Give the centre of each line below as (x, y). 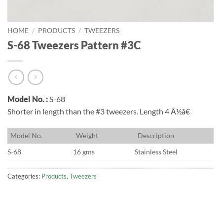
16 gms (84, 152)
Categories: (24, 176)
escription (159, 136)
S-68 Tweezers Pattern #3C (74, 45)
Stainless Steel (156, 152)
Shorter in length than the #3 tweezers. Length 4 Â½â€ (99, 111)
